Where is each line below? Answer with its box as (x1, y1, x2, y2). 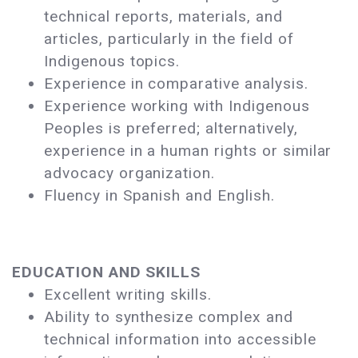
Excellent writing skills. (44, 285, 212, 304)
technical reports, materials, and (44, 7, 283, 26)
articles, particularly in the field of (44, 30, 294, 49)
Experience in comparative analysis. (44, 74, 313, 93)
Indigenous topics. (44, 52, 185, 71)
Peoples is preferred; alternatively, (44, 119, 298, 138)
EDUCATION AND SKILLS (12, 263, 201, 282)
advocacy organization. (44, 164, 216, 183)
